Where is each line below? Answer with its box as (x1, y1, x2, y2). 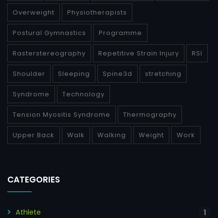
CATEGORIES (7, 174, 60, 186)
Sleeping (58, 69, 90, 79)
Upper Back (13, 130, 54, 140)
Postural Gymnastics (13, 28, 86, 38)
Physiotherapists (67, 8, 127, 18)
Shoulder (13, 69, 45, 79)
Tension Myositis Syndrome (13, 110, 110, 120)
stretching (145, 69, 182, 79)
